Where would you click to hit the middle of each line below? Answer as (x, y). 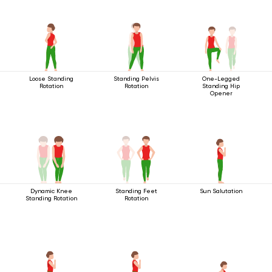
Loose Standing (51, 78)
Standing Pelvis (136, 78)
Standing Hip (221, 86)
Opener (221, 93)
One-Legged (221, 78)
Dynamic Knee (51, 191)
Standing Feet (136, 191)
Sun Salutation (221, 191)
